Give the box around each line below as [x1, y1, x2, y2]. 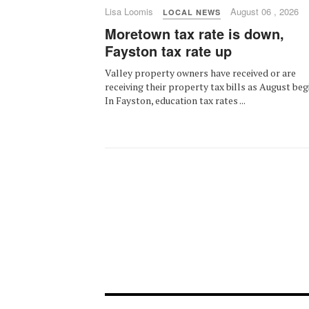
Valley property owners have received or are [105, 66, 296, 80]
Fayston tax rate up [105, 41, 232, 61]
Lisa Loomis [105, 5, 153, 19]
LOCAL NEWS [163, 7, 221, 18]
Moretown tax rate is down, [105, 23, 284, 44]
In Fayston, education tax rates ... [105, 94, 246, 108]
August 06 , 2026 [230, 5, 299, 19]
